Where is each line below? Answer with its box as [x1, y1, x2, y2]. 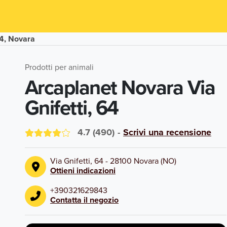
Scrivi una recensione [123, 126, 211, 139]
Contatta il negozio [50, 194, 119, 206]
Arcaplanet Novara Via [25, 72, 215, 102]
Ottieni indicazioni [50, 165, 116, 176]
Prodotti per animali [25, 61, 94, 72]
